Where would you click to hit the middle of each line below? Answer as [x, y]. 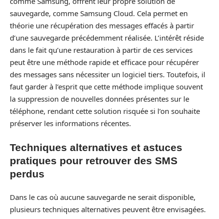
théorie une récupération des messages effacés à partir [102, 25]
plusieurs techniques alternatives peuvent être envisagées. [108, 209]
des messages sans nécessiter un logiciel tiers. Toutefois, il [108, 74]
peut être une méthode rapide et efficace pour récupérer [104, 62]
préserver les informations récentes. [70, 123]
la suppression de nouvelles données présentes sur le [99, 99]
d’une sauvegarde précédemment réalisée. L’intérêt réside [107, 38]
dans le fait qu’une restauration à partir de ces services [101, 50]
